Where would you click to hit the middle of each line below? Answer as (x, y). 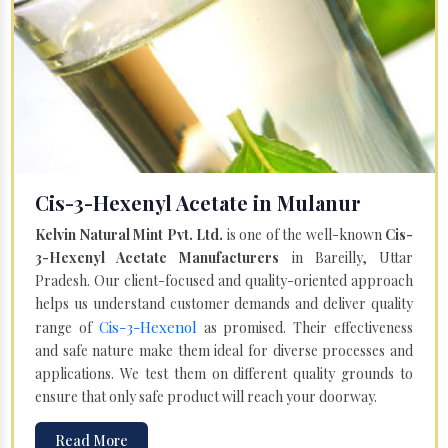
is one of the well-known (304, 234)
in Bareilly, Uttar (346, 257)
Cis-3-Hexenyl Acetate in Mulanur (198, 202)
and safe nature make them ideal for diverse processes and (224, 350)
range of (67, 327)
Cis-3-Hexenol (147, 326)
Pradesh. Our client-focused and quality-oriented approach (224, 280)
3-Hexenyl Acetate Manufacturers (157, 257)
